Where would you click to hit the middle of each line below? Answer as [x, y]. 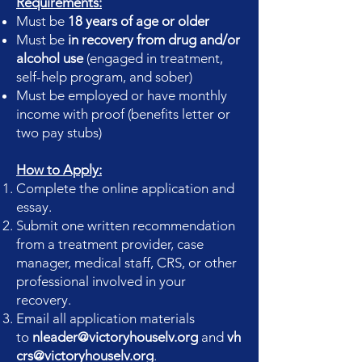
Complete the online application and [125, 188]
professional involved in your [101, 281]
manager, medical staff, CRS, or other [126, 263]
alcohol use [50, 58]
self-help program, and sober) [104, 77]
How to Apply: [59, 170]
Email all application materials [105, 318]
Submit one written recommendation [126, 225]
